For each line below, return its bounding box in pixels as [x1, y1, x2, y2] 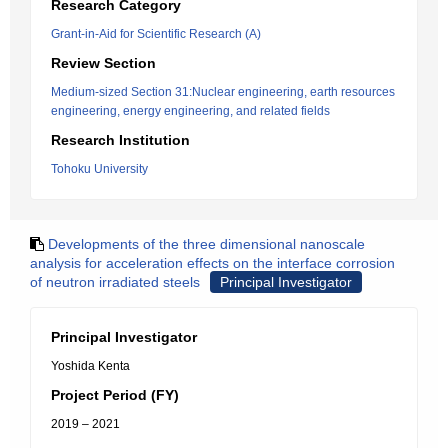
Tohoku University [51, 162, 148, 176]
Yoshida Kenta [51, 359, 130, 373]
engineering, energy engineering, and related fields [51, 104, 330, 118]
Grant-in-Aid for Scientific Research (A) [51, 27, 261, 41]
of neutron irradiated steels [30, 274, 200, 290]
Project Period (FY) [51, 387, 179, 403]
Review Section [51, 55, 156, 71]
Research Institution [51, 132, 190, 148]
